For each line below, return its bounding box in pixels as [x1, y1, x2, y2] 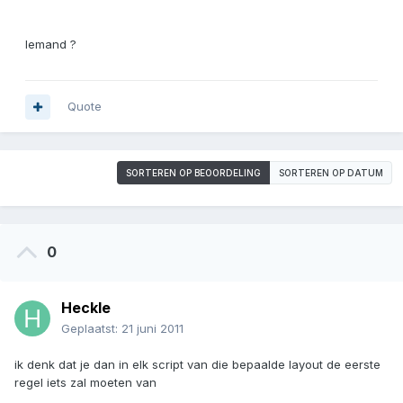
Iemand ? [25, 37, 76, 52]
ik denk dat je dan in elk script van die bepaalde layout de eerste [14, 357, 381, 372]
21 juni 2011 [121, 321, 184, 336]
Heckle [61, 299, 111, 318]
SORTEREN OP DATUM [279, 167, 383, 179]
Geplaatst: [61, 321, 121, 336]
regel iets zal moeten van [14, 375, 157, 390]
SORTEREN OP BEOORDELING [126, 167, 261, 179]
